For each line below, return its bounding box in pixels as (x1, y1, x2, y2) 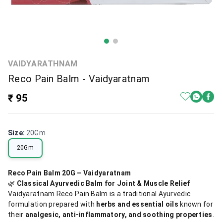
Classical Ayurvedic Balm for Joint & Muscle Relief (16, 179, 190, 187)
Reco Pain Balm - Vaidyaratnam (8, 72, 150, 85)
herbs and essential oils (96, 200, 179, 208)
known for (178, 200, 213, 208)
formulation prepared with (8, 200, 97, 208)
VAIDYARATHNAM (8, 58, 78, 68)
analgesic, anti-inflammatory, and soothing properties (25, 210, 213, 219)
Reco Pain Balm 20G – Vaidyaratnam (8, 168, 131, 177)
